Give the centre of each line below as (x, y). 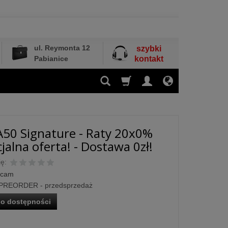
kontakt (149, 59)
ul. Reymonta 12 (62, 48)
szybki (149, 49)
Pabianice (51, 59)
